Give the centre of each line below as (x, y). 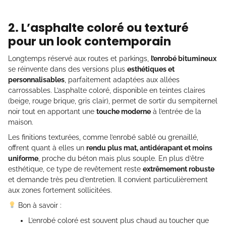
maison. (21, 122)
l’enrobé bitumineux (184, 59)
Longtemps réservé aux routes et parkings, (79, 59)
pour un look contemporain (90, 42)
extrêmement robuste (179, 169)
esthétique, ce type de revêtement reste (75, 169)
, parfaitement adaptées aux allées (122, 80)
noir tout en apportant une (52, 112)
